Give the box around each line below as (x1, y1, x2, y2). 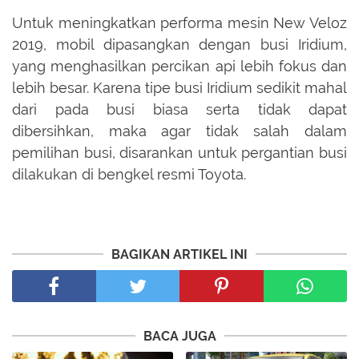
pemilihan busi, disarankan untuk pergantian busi (12, 144, 347, 162)
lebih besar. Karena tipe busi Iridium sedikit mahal (12, 79, 347, 97)
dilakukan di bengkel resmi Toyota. (12, 166, 246, 184)
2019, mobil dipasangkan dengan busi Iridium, (12, 36, 347, 54)
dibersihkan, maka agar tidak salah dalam (12, 123, 347, 140)
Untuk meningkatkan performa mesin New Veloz (12, 14, 347, 32)
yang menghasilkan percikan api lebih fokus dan (12, 58, 347, 75)
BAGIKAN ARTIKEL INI (111, 247, 248, 263)
